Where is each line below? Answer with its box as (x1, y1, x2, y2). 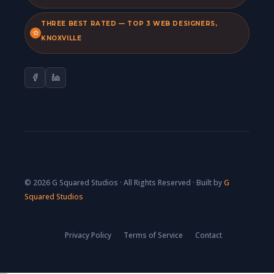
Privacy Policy (64, 229, 111, 240)
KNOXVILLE (41, 34, 82, 42)
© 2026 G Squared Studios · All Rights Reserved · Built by (24, 177, 224, 188)
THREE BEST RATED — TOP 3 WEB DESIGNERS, (41, 19, 218, 28)
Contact (194, 229, 222, 240)
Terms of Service (123, 229, 183, 240)
